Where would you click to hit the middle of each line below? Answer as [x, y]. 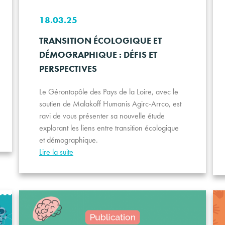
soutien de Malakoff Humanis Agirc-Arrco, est [110, 103]
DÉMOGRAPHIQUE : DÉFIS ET [98, 54]
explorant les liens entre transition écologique [109, 128]
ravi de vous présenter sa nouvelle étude [102, 116]
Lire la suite [56, 152]
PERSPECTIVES [68, 68]
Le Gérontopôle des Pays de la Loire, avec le [108, 91]
